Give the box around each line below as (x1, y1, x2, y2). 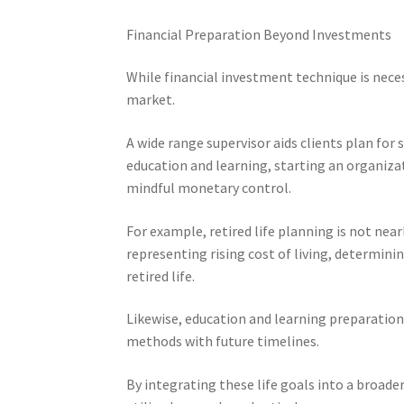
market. (126, 90, 176, 109)
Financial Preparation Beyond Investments (126, 24, 392, 43)
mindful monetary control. (126, 179, 292, 197)
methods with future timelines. (126, 332, 320, 351)
